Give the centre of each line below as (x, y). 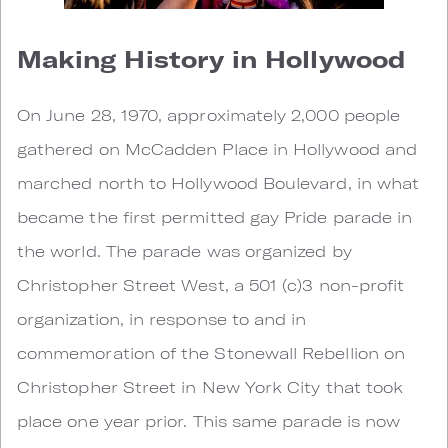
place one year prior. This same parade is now (209, 420)
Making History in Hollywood (211, 58)
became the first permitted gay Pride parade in (215, 216)
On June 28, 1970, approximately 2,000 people (209, 114)
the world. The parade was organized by (184, 250)
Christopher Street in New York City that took (210, 386)
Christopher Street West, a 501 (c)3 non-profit (211, 284)
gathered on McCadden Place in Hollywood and (217, 148)
